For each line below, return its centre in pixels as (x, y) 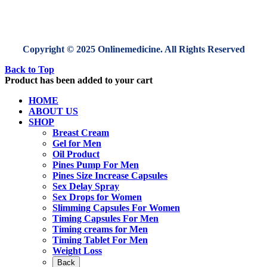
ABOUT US (53, 111)
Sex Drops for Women (97, 197)
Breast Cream (81, 132)
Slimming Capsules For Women (116, 207)
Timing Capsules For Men (105, 218)
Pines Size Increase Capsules (110, 175)
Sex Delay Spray (86, 186)
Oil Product (76, 154)
